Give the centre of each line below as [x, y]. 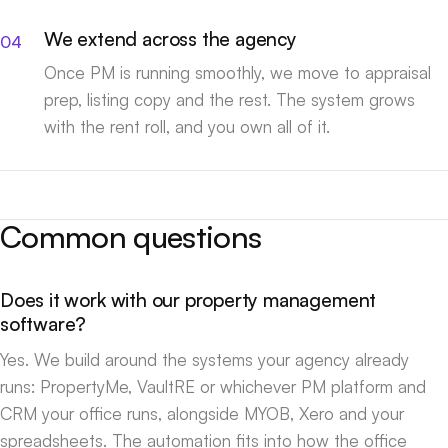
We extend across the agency [170, 39]
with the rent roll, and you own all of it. [187, 127]
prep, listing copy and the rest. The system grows [229, 100]
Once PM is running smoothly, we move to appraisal [237, 73]
